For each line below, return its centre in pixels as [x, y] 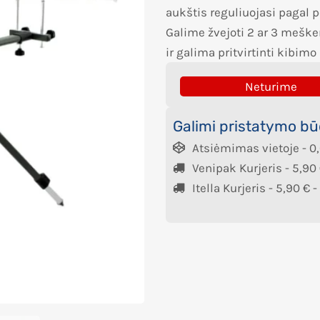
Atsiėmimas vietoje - [251, 147]
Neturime [271, 86]
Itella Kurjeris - [234, 187]
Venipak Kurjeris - [242, 167]
